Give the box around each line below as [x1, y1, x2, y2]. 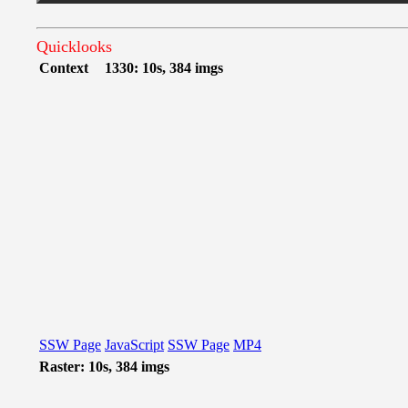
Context [39, 60, 88, 76]
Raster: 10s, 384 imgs [39, 359, 169, 374]
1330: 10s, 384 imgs [105, 60, 223, 76]
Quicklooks [36, 37, 112, 56]
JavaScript [105, 337, 164, 352]
